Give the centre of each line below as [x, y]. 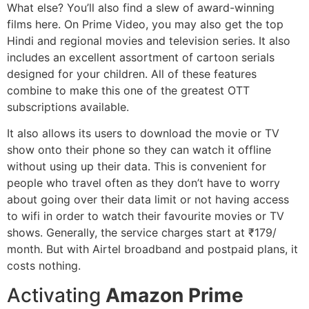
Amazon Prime [172, 295]
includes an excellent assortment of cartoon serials [141, 57]
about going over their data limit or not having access [148, 200]
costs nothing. [44, 266]
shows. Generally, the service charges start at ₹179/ [142, 233]
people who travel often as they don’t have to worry [143, 183]
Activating [54, 295]
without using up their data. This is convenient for [137, 167]
